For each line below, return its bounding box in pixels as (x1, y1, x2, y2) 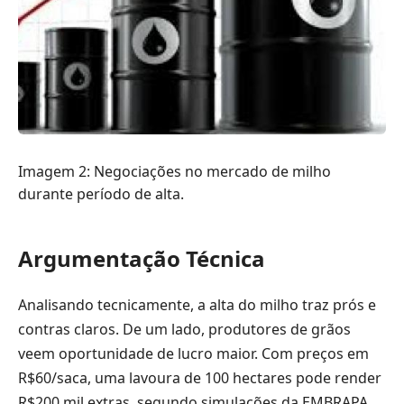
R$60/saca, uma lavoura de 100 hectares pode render (18, 368, 381, 388)
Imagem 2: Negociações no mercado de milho (18, 161, 331, 181)
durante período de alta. (18, 183, 184, 204)
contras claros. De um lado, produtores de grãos (18, 319, 351, 339)
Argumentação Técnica (18, 243, 265, 273)
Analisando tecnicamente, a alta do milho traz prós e (18, 295, 376, 315)
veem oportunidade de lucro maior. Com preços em (18, 344, 369, 363)
